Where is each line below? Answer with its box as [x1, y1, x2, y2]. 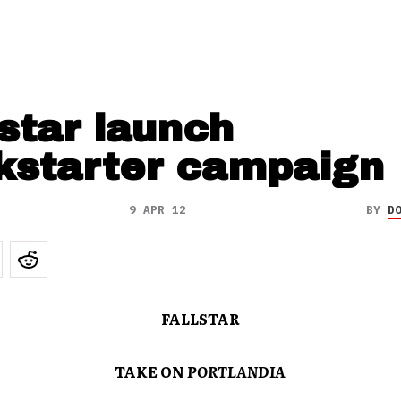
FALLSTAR [160, 308, 240, 329]
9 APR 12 [128, 202, 186, 218]
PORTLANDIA [187, 361, 286, 382]
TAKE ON [115, 361, 188, 382]
